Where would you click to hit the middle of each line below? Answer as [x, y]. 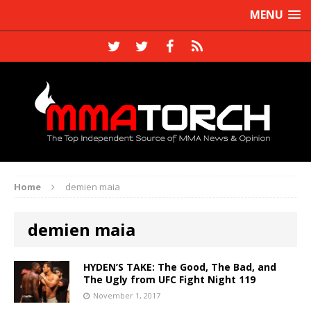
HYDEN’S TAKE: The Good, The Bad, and [180, 267]
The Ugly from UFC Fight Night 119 [169, 279]
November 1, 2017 [127, 295]
